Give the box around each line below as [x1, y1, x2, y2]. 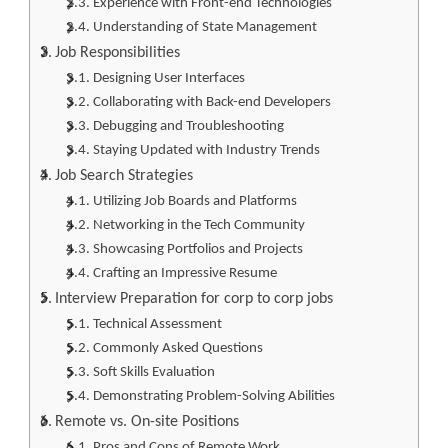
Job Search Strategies [55, 167, 194, 184]
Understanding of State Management [92, 19, 317, 35]
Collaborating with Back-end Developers [92, 94, 331, 110]
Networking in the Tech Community [92, 217, 305, 233]
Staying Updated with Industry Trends [92, 142, 320, 158]
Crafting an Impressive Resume [92, 265, 277, 281]
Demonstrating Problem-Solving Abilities [92, 388, 335, 404]
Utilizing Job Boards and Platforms [92, 193, 297, 209]
